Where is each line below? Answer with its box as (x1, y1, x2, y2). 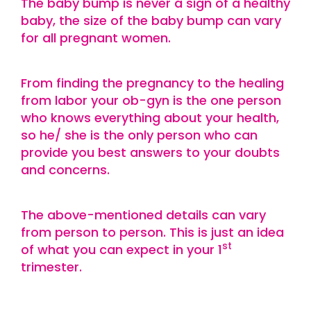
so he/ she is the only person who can (21, 126, 258, 144)
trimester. (21, 258, 82, 276)
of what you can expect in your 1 (21, 241, 222, 258)
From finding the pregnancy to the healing (21, 74, 284, 92)
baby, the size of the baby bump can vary (21, 12, 281, 29)
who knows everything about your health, (21, 109, 279, 126)
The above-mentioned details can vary (21, 206, 266, 224)
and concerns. (21, 161, 110, 178)
